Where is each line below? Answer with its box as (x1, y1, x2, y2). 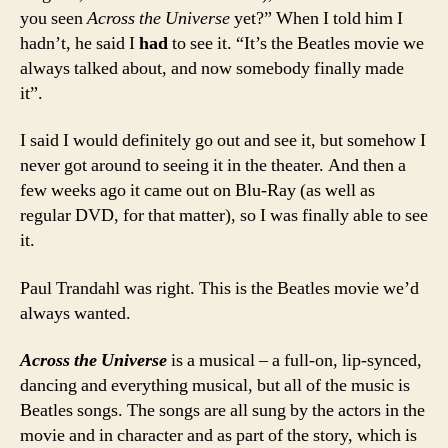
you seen (20, 6, 87, 30)
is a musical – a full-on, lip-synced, (167, 349, 422, 372)
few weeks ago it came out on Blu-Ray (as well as (20, 179, 375, 202)
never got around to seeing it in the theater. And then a (20, 154, 406, 177)
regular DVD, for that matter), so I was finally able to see (20, 204, 428, 227)
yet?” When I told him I (230, 6, 403, 30)
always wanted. (20, 301, 131, 325)
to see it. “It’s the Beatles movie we (168, 31, 424, 55)
